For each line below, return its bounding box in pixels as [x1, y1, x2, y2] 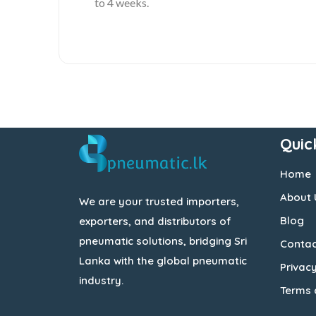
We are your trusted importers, [79, 195, 239, 209]
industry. [79, 274, 123, 288]
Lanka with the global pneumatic [79, 254, 247, 268]
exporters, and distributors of [79, 214, 231, 229]
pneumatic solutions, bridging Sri [79, 234, 247, 248]
